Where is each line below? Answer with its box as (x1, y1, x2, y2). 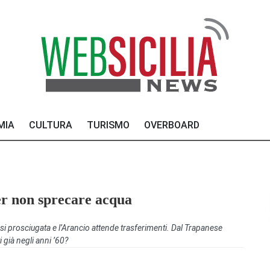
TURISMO (87, 119, 130, 131)
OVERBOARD (144, 119, 199, 131)
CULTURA (29, 119, 72, 131)
